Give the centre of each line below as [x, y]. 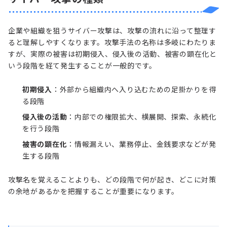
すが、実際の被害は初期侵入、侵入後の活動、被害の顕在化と [112, 53]
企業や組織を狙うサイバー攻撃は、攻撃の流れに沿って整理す [112, 30]
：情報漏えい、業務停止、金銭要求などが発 [142, 144]
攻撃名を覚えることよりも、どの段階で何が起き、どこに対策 [112, 179]
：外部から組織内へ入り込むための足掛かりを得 [134, 89]
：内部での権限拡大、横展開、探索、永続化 [142, 116]
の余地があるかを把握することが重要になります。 [94, 191]
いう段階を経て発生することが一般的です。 [82, 65]
